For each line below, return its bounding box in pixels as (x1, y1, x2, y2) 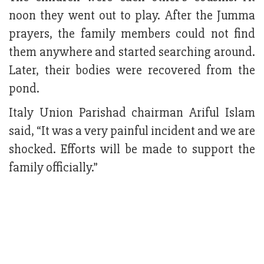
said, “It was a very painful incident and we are (9, 123, 255, 140)
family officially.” (9, 160, 98, 176)
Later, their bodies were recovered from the (9, 62, 255, 79)
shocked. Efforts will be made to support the (9, 141, 255, 158)
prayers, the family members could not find (9, 26, 255, 42)
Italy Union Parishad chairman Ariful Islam (9, 105, 255, 121)
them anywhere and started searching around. (9, 44, 255, 61)
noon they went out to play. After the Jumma (9, 8, 255, 24)
